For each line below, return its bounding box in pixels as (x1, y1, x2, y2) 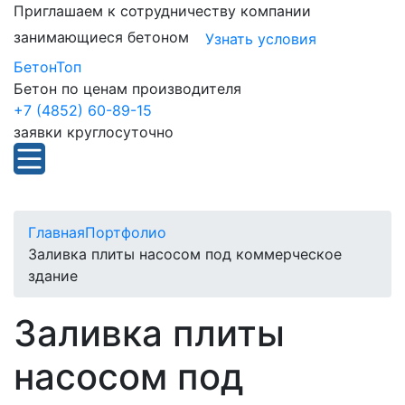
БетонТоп (14, 58, 81, 76)
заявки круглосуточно (14, 123, 174, 141)
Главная (28, 223, 85, 241)
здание (28, 267, 78, 285)
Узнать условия (205, 30, 316, 48)
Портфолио (85, 223, 166, 241)
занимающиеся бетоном (14, 28, 189, 47)
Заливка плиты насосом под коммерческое (28, 245, 342, 263)
